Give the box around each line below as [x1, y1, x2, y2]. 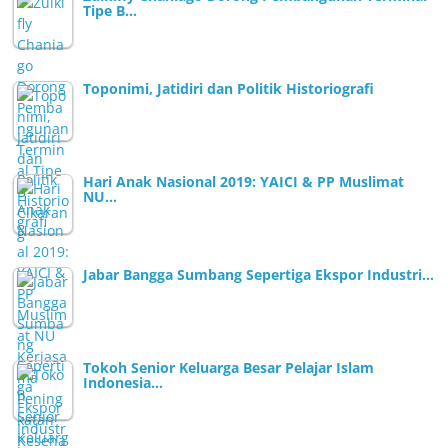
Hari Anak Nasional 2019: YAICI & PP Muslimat [83, 171, 405, 191]
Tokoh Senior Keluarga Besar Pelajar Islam [83, 357, 375, 377]
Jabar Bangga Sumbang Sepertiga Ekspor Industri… [83, 264, 435, 284]
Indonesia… [83, 372, 164, 392]
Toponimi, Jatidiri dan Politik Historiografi [83, 78, 375, 98]
